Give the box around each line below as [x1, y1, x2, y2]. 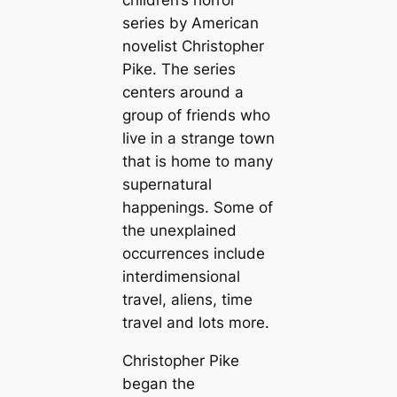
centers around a [121, 83, 244, 102]
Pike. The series [121, 60, 236, 79]
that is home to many [121, 152, 273, 171]
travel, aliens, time [121, 291, 253, 309]
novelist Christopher [121, 37, 264, 56]
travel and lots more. [121, 314, 269, 332]
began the [121, 375, 195, 393]
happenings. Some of [121, 198, 273, 217]
